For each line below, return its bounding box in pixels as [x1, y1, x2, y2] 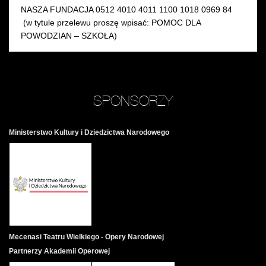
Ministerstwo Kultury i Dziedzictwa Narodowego [9, 128, 169, 137]
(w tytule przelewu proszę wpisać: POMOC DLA [21, 18, 201, 28]
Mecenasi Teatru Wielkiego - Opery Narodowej [9, 232, 164, 241]
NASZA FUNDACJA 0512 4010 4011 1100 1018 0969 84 [21, 5, 232, 15]
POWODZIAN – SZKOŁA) [21, 31, 117, 41]
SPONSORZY [93, 93, 173, 109]
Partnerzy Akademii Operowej [9, 246, 110, 255]
